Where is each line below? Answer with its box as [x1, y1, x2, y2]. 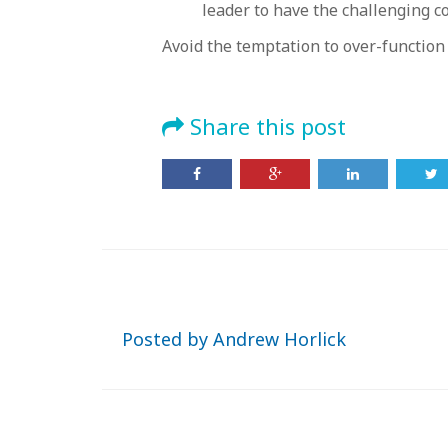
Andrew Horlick [213, 327, 346, 351]
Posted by [122, 327, 213, 351]
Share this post [184, 111, 346, 141]
